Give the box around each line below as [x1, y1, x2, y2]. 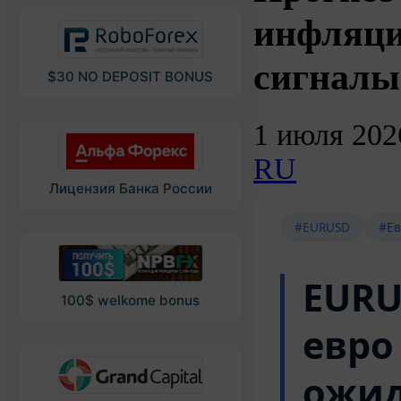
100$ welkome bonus [61, 292, 200, 309]
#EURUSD [294, 218, 350, 235]
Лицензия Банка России [48, 180, 212, 197]
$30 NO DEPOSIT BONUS [47, 68, 213, 85]
